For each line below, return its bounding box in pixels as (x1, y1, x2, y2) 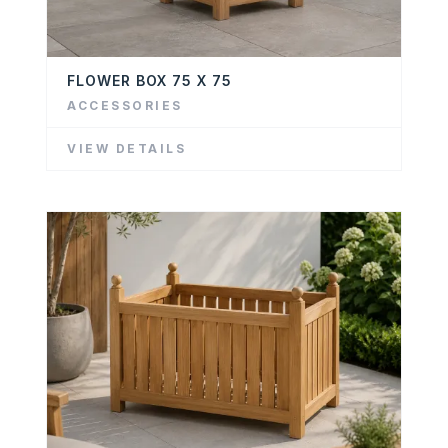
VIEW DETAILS (67, 141, 186, 157)
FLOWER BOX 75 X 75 (67, 72, 232, 90)
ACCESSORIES (67, 98, 183, 114)
